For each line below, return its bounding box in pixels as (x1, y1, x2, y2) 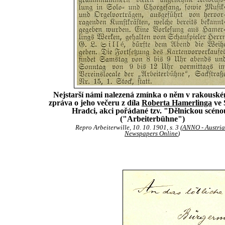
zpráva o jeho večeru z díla (49, 98, 142, 107)
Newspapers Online (125, 130, 178, 137)
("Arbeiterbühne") (120, 115, 185, 123)
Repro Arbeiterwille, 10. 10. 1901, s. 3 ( (75, 124, 182, 131)
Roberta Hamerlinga (142, 98, 212, 107)
